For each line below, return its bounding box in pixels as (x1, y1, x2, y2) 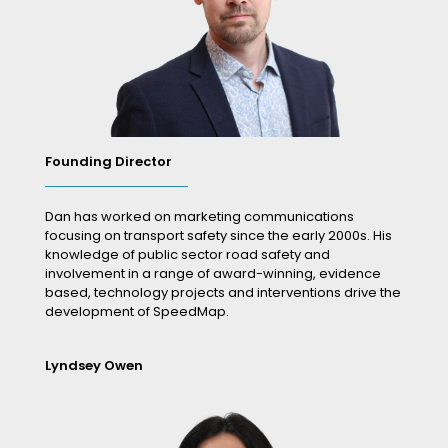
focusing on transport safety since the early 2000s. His (45, 225, 392, 245)
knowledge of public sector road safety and (45, 244, 330, 264)
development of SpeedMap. (45, 301, 229, 321)
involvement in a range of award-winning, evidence (45, 263, 381, 283)
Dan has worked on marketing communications (45, 206, 354, 226)
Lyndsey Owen (45, 355, 143, 375)
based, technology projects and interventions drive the (45, 282, 401, 302)
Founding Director (45, 151, 172, 171)
